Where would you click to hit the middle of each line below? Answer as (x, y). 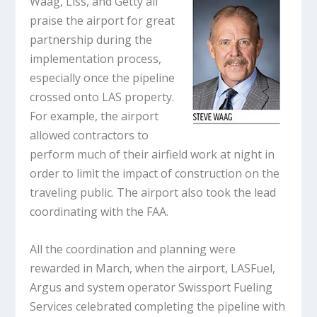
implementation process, (96, 59)
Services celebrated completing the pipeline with (158, 307)
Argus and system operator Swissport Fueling (151, 288)
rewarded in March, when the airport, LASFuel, (153, 269)
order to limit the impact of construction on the (155, 174)
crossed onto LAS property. (102, 97)
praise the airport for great (103, 21)
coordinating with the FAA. (99, 212)
